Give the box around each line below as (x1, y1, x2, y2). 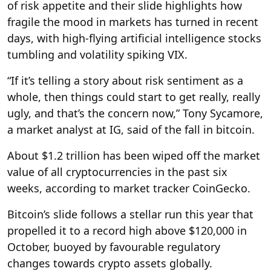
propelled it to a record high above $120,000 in (7, 223, 247, 238)
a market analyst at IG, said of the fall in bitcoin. (7, 122, 255, 137)
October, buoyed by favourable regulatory (7, 239, 220, 254)
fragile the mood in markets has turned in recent (7, 14, 258, 29)
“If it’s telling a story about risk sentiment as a (7, 73, 243, 88)
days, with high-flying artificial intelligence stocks (7, 30, 261, 45)
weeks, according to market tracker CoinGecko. (7, 180, 250, 195)
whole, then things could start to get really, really (7, 89, 260, 104)
